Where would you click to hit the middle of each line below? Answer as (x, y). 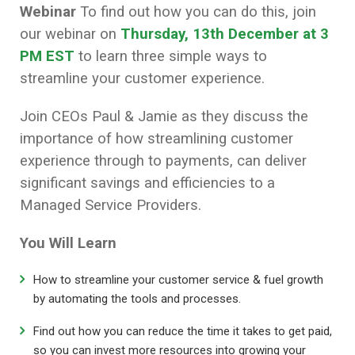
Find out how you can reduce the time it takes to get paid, (183, 332)
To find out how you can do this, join (196, 12)
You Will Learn (68, 244)
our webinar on (70, 34)
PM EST (47, 57)
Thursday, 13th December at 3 (225, 34)
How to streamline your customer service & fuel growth (178, 280)
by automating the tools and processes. (137, 299)
